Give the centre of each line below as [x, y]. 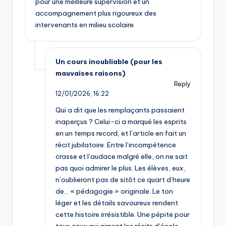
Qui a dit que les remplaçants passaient [120, 110]
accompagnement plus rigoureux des [96, 13]
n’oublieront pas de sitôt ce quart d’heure [123, 180]
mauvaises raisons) [91, 73]
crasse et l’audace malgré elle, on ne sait [122, 157]
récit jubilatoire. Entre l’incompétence [116, 145]
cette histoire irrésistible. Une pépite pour [123, 215]
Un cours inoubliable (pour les [109, 62]
